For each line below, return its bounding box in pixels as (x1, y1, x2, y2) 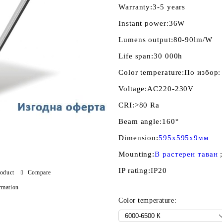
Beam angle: (118, 117, 162, 125)
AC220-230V (147, 85, 194, 93)
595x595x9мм (159, 134, 209, 142)
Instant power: (118, 19, 169, 27)
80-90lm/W (173, 36, 213, 44)
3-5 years (153, 3, 186, 11)
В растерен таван (155, 150, 218, 158)
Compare (27, 168, 51, 176)
